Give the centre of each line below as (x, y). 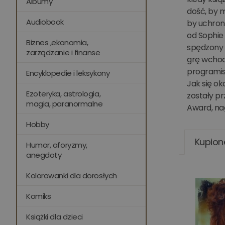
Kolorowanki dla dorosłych (72, 176)
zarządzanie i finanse (63, 52)
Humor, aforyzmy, (57, 145)
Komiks (39, 196)
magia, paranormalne (65, 104)
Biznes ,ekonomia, (57, 42)
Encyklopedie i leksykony (68, 73)
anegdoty (44, 155)
